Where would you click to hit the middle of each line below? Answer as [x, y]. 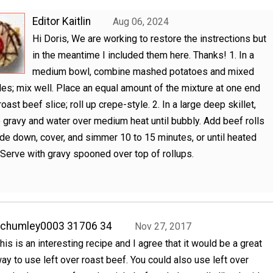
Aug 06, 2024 [141, 22]
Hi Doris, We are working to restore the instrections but [149, 39]
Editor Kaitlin [61, 22]
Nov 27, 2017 [163, 226]
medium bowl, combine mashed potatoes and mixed [143, 72]
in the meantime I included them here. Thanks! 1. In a [143, 55]
